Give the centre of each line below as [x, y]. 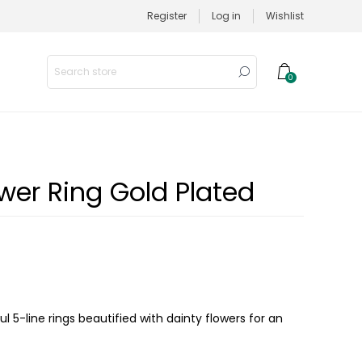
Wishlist [285, 16]
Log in [226, 16]
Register [167, 16]
